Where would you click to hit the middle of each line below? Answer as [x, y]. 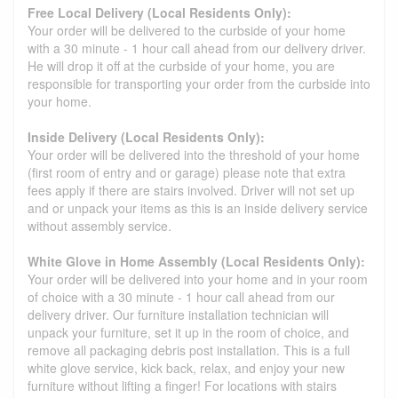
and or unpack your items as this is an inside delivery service [198, 208]
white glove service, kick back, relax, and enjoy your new [186, 368]
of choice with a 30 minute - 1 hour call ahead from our [181, 297]
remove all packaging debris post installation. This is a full [189, 350]
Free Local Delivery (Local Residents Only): [159, 13]
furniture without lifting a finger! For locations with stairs [182, 386]
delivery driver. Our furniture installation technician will [178, 315]
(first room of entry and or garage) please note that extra [187, 173]
